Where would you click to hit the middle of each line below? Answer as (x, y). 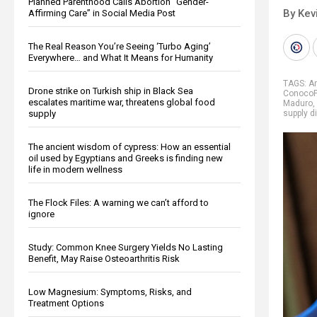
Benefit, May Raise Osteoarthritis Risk (104, 258)
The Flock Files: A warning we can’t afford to (119, 202)
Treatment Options (66, 303)
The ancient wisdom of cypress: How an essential (129, 146)
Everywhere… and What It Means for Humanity (121, 57)
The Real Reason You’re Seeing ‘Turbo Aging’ (120, 46)
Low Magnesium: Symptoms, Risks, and (110, 292)
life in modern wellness (75, 169)
